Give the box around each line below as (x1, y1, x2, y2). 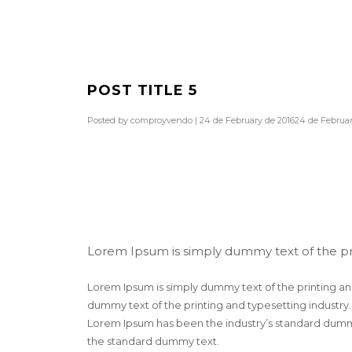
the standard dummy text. (86, 334, 219, 347)
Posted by (86, 114, 130, 126)
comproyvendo (130, 114, 192, 126)
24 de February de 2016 (199, 114, 295, 126)
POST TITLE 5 (86, 81, 197, 99)
